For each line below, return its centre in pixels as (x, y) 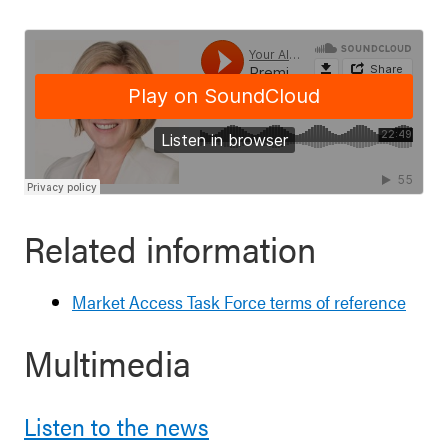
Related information (170, 248)
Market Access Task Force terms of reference (239, 301)
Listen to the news (116, 426)
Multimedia (107, 362)
